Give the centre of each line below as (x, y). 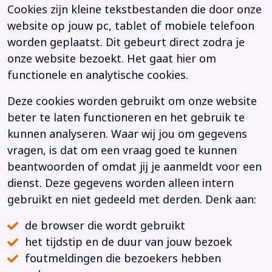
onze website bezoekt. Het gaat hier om (112, 59)
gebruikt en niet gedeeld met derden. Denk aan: (132, 200)
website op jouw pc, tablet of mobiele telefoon (131, 26)
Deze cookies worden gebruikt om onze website (132, 102)
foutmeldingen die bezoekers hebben (123, 259)
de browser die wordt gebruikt (108, 226)
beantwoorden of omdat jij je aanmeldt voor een (134, 167)
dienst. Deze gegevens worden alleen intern (121, 184)
